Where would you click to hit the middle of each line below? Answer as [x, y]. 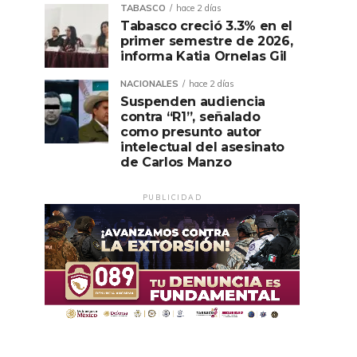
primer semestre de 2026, [207, 41]
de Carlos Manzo [176, 162]
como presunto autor [191, 132]
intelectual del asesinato [202, 147]
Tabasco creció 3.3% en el [206, 26]
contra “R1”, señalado [190, 117]
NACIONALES [149, 84]
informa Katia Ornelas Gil [204, 56]
